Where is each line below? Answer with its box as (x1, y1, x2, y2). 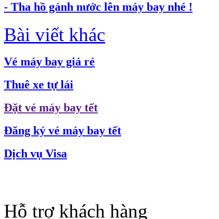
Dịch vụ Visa (4, 147, 67, 160)
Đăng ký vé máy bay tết (4, 124, 121, 137)
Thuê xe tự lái (4, 78, 73, 91)
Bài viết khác (4, 24, 105, 45)
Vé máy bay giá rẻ (4, 55, 95, 68)
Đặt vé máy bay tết (4, 101, 98, 114)
